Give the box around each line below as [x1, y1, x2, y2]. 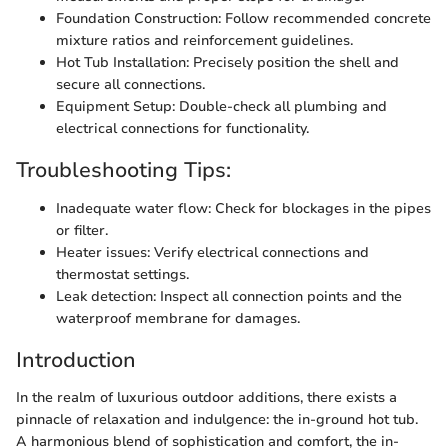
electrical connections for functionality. [56, 119, 309, 138]
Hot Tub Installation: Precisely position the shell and [56, 53, 399, 72]
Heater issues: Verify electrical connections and [56, 242, 369, 262]
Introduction [16, 345, 136, 374]
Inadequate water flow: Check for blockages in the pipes [56, 198, 431, 218]
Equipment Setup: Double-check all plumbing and [56, 97, 387, 116]
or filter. [56, 220, 108, 240]
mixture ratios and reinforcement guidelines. [56, 31, 353, 50]
